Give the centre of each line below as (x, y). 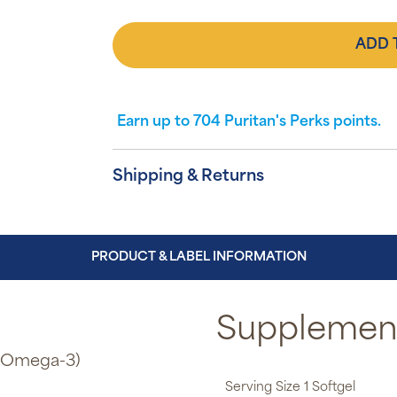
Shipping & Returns (189, 177)
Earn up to (156, 122)
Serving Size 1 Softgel (290, 388)
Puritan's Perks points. (301, 122)
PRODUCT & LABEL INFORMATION (198, 257)
